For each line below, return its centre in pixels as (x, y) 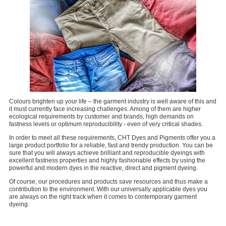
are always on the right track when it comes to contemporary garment (103, 197)
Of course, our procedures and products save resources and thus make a (108, 182)
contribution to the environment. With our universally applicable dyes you (108, 189)
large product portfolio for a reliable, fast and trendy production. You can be (111, 145)
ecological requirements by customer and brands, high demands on (101, 117)
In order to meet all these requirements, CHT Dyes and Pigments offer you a (112, 138)
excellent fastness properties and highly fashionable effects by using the (107, 160)
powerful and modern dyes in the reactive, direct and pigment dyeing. (103, 168)
